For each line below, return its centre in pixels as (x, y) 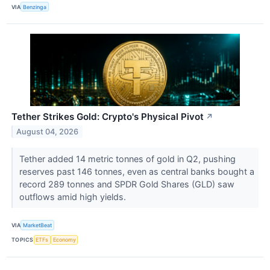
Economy (64, 240)
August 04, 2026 (48, 132)
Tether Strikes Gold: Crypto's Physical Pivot (108, 117)
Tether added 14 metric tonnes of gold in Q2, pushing (127, 159)
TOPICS (23, 240)
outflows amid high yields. (74, 197)
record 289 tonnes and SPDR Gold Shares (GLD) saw (127, 184)
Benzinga (35, 7)
